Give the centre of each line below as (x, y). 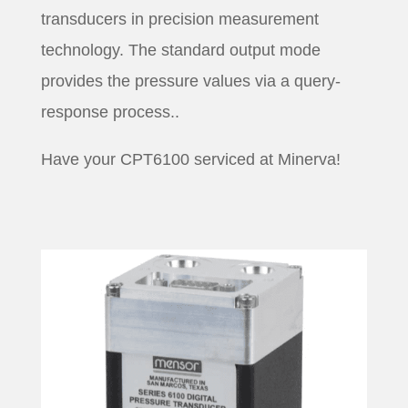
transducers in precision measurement (179, 19)
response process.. (110, 112)
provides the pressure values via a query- (190, 81)
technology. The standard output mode (180, 50)
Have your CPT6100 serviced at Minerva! (190, 159)
